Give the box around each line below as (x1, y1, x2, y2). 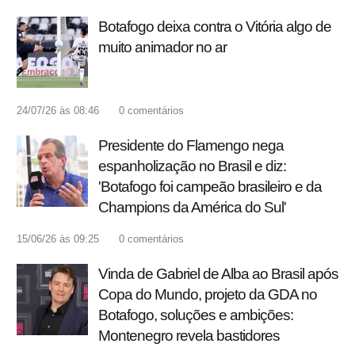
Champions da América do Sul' (98, 199, 286, 216)
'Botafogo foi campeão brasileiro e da (98, 178, 322, 196)
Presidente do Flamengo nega (98, 137, 284, 155)
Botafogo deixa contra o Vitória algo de (98, 18, 331, 36)
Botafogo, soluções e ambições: (98, 307, 293, 324)
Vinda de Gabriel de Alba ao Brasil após (98, 265, 338, 283)
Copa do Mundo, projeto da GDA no (98, 286, 317, 303)
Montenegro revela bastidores (98, 327, 280, 345)
